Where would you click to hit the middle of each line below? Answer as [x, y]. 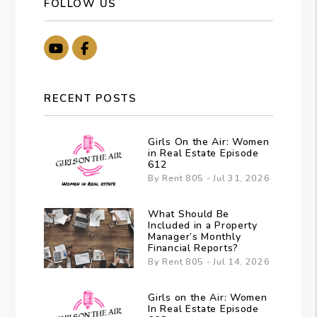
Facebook [120, 47]
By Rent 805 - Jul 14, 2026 [209, 262]
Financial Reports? [193, 248]
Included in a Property [203, 226]
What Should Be [189, 214]
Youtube [90, 47]
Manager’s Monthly [195, 237]
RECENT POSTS [91, 98]
